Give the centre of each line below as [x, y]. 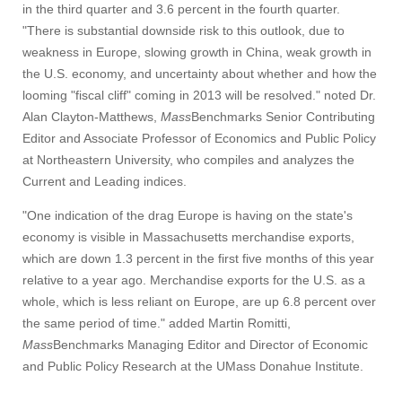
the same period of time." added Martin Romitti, [157, 323]
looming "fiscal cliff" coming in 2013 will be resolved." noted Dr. [199, 95]
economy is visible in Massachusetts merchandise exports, [188, 237]
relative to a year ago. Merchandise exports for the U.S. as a [194, 280]
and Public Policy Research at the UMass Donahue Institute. [193, 366]
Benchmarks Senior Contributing [283, 117]
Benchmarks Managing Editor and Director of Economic [210, 345]
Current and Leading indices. [105, 181]
